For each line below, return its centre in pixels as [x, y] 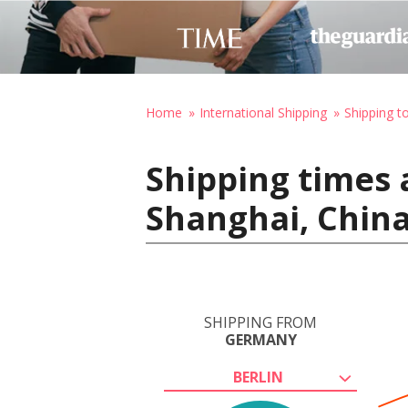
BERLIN [258, 377]
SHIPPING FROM [260, 322]
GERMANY [260, 340]
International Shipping [263, 112]
